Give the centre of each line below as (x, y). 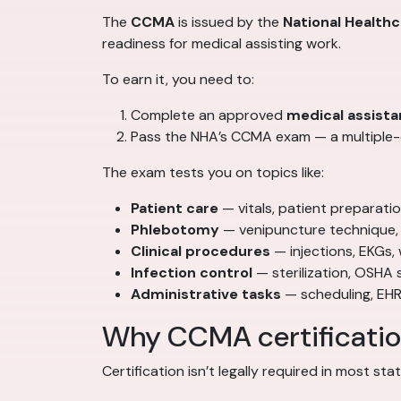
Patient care (175, 209)
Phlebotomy (175, 230)
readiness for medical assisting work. (222, 44)
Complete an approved (209, 115)
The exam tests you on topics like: (213, 173)
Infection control (192, 273)
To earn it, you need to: (178, 80)
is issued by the (229, 22)
